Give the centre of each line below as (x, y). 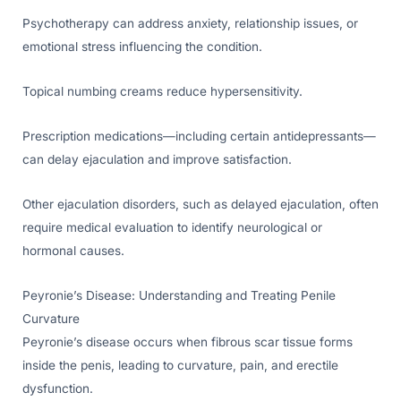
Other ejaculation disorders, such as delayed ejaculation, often (200, 204)
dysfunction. (58, 388)
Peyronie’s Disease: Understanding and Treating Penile (179, 295)
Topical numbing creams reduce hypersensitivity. (162, 91)
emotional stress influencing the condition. (142, 46)
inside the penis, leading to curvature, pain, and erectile (180, 365)
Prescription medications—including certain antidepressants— (199, 136)
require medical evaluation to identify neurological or (172, 227)
